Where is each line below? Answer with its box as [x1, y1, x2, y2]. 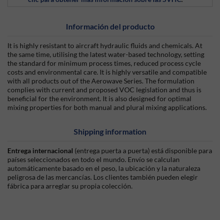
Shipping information [74, 127, 146, 136]
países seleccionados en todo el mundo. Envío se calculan [7, 155, 180, 164]
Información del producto [65, 22, 155, 31]
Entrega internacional [7, 146, 75, 155]
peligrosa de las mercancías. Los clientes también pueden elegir [7, 173, 198, 181]
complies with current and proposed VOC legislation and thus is [7, 85, 201, 94]
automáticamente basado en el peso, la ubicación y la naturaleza [7, 164, 200, 172]
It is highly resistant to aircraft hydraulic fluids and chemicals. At [7, 41, 202, 50]
